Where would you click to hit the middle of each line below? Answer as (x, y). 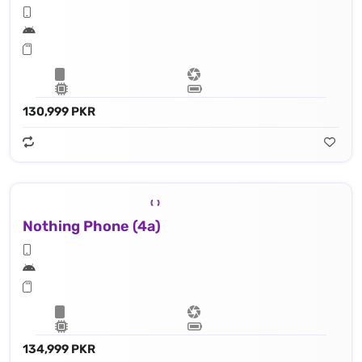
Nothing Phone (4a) (92, 226)
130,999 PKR (59, 112)
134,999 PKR (59, 349)
